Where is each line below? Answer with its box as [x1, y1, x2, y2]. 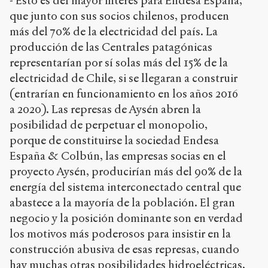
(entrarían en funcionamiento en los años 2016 [10, 87, 238, 101]
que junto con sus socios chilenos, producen [10, 9, 229, 23]
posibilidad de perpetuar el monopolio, [10, 118, 208, 132]
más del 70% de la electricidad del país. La [10, 25, 218, 39]
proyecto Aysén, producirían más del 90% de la [10, 165, 242, 179]
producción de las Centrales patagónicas [10, 40, 212, 54]
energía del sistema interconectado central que [10, 180, 241, 194]
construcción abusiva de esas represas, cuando [10, 242, 239, 257]
